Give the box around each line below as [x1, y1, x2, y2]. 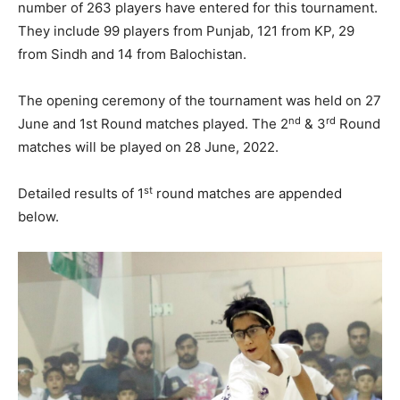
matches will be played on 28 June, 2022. [18, 138, 279, 156]
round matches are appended [153, 185, 342, 203]
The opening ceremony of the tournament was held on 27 [18, 92, 381, 110]
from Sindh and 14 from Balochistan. [18, 46, 250, 63]
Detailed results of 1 [18, 185, 144, 203]
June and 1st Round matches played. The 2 [18, 115, 288, 133]
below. [18, 208, 59, 226]
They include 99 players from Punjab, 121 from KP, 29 [18, 22, 354, 40]
